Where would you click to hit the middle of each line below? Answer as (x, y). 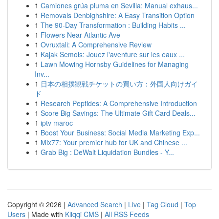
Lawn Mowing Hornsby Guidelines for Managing (115, 64)
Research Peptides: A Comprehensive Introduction (119, 103)
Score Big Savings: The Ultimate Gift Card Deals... (118, 113)
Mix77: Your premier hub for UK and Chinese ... (114, 142)
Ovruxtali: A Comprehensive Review (96, 44)
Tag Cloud (163, 204)
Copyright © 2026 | (37, 204)
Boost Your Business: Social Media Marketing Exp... (120, 132)
